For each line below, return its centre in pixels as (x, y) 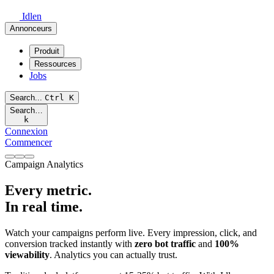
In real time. (44, 206)
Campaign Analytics (44, 164)
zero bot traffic (165, 243)
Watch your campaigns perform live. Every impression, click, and (131, 232)
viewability (27, 254)
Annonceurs (31, 28)
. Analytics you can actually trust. (113, 254)
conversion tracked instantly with (70, 243)
